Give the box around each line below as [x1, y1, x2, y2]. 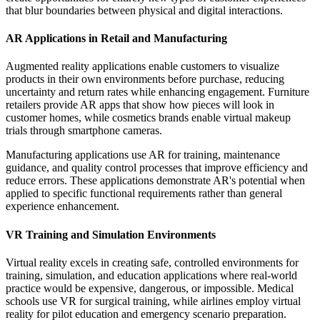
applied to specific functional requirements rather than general [6, 187, 282, 200]
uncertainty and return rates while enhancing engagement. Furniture [6, 86, 309, 99]
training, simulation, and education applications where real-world [6, 269, 297, 281]
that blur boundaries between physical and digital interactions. [6, 4, 283, 16]
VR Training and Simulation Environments [6, 228, 216, 241]
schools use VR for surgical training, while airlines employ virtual [6, 294, 301, 307]
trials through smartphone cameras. [6, 124, 162, 137]
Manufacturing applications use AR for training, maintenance [6, 149, 280, 161]
